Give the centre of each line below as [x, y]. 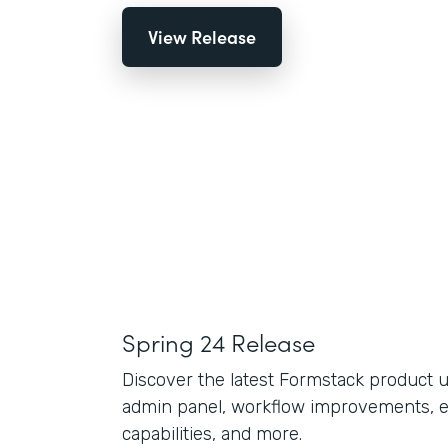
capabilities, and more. [212, 434]
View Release [202, 37]
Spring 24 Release [218, 342]
